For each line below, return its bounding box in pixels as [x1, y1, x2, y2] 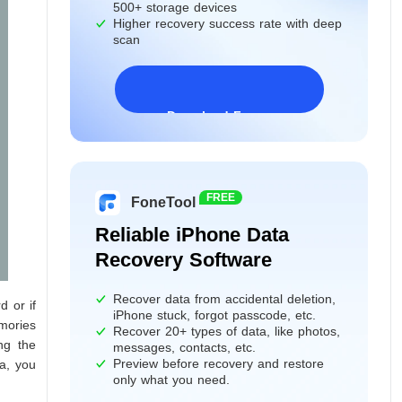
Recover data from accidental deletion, [113, 291, 336, 306]
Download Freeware [166, 109, 289, 124]
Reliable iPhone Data [95, 223, 289, 246]
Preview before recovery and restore [113, 355, 324, 371]
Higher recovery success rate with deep [113, 15, 342, 31]
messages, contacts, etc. [113, 339, 256, 354]
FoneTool [131, 194, 196, 210]
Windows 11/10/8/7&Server [166, 126, 300, 139]
